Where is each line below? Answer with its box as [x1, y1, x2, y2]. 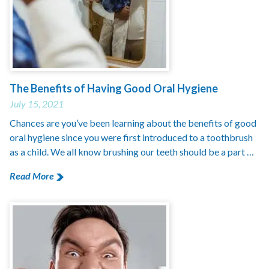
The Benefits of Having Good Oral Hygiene [10, 82, 218, 95]
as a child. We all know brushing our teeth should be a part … [10, 146, 254, 157]
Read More [10, 170, 54, 181]
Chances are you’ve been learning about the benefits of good [10, 117, 256, 128]
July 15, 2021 [10, 98, 64, 109]
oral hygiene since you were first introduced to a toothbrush [10, 131, 253, 143]
